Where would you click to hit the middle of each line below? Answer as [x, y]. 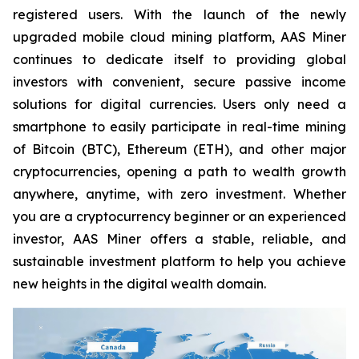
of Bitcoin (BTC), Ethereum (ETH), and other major [179, 149]
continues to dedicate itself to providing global [179, 59]
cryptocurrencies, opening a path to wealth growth [179, 171]
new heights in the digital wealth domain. [139, 283]
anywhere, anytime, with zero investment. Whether [179, 194]
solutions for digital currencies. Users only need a [179, 104]
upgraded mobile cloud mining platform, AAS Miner [179, 36]
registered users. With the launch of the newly [179, 14]
